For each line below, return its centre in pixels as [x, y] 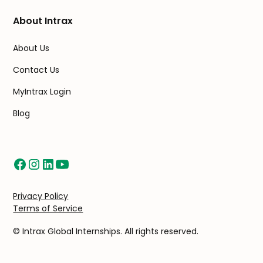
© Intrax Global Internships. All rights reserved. [106, 232]
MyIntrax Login [42, 92]
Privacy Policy [41, 196]
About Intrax [43, 21]
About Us [31, 48]
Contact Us [36, 70]
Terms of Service [48, 209]
